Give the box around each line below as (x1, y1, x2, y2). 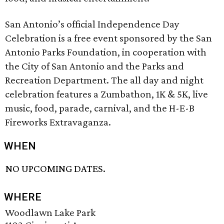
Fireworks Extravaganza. (5, 116, 111, 128)
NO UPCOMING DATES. (5, 162, 106, 175)
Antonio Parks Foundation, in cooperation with (5, 46, 206, 58)
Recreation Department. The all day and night (5, 74, 203, 86)
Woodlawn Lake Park (5, 206, 95, 219)
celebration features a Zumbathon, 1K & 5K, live (5, 88, 208, 100)
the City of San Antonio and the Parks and (5, 60, 184, 72)
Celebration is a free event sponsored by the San (5, 32, 212, 44)
